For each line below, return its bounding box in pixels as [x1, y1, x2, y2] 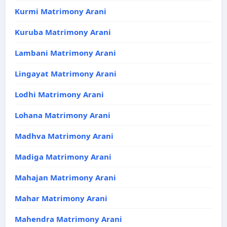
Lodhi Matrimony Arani [15, 89, 104, 99]
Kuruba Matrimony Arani [15, 27, 111, 37]
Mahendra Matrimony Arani [15, 214, 122, 224]
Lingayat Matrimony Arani [15, 68, 117, 79]
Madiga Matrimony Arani [15, 152, 111, 162]
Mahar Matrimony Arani [15, 193, 107, 203]
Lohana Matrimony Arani [15, 110, 110, 120]
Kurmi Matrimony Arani [15, 6, 106, 16]
